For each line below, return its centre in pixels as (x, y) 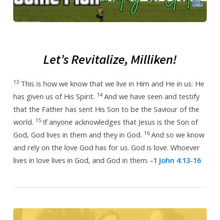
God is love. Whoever (165, 148)
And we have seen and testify (151, 96)
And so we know (178, 135)
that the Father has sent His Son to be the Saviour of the (106, 109)
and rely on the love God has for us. (72, 148)
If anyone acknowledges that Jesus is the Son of (120, 122)
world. (24, 122)
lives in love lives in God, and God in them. (82, 160)
